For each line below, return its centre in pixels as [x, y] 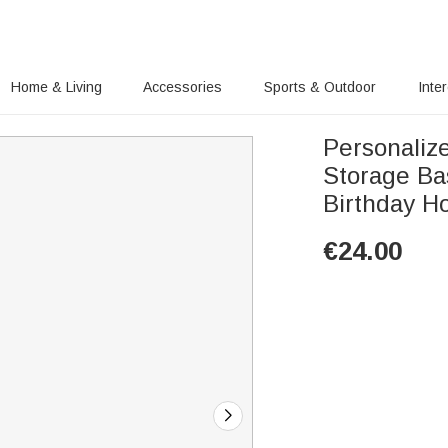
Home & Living [56, 87]
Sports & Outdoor [320, 87]
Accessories [183, 87]
